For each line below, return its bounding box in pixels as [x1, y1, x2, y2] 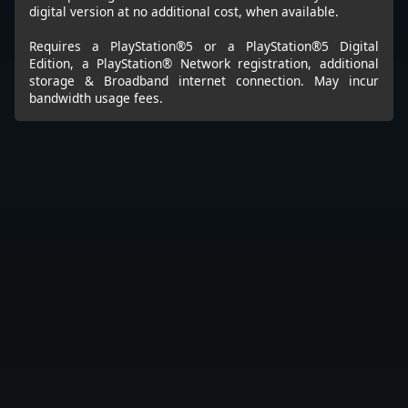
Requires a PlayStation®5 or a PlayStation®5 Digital [29, 37, 379, 56]
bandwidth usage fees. [29, 89, 163, 107]
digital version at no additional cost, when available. [29, 3, 339, 21]
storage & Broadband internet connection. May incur [29, 72, 379, 90]
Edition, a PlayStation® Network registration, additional [29, 55, 379, 73]
